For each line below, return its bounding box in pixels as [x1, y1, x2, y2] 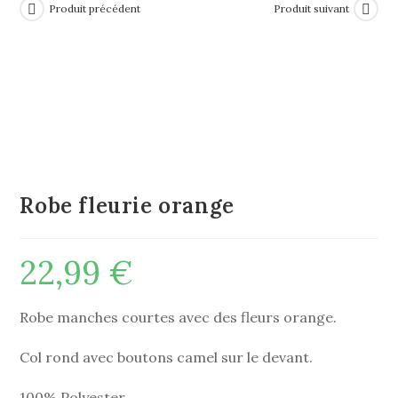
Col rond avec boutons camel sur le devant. [20, 348, 314, 367]
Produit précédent [49, 2, 141, 16]
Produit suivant [273, 2, 349, 16]
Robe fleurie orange [20, 192, 235, 220]
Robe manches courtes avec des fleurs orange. [20, 308, 338, 327]
